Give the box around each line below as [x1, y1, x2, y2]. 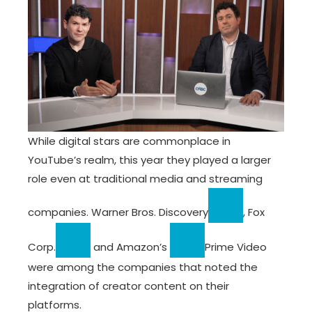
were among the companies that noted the [28, 260, 258, 274]
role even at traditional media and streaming [28, 171, 263, 186]
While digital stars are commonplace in [28, 134, 231, 148]
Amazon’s [116, 240, 170, 254]
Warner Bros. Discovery [91, 205, 208, 219]
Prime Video [205, 240, 267, 254]
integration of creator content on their [28, 279, 229, 293]
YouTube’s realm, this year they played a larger [28, 153, 271, 167]
